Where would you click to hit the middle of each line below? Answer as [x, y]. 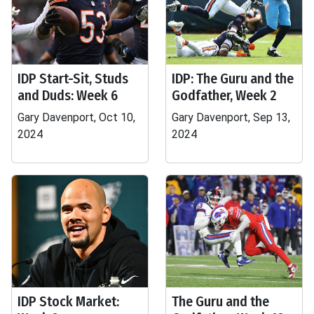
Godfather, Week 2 [224, 95]
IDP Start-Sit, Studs [73, 78]
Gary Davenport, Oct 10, [76, 117]
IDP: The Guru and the [233, 78]
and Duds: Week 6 [68, 95]
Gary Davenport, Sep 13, [231, 117]
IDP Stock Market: [68, 301]
